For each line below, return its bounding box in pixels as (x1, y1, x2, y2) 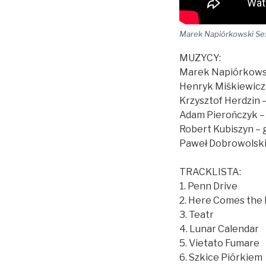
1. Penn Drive (179, 180, 237, 192)
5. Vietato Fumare (179, 237, 259, 249)
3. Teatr (179, 209, 214, 220)
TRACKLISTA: (179, 166, 241, 178)
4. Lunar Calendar (179, 223, 259, 235)
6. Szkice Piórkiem (179, 252, 262, 263)
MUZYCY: (179, 52, 221, 64)
